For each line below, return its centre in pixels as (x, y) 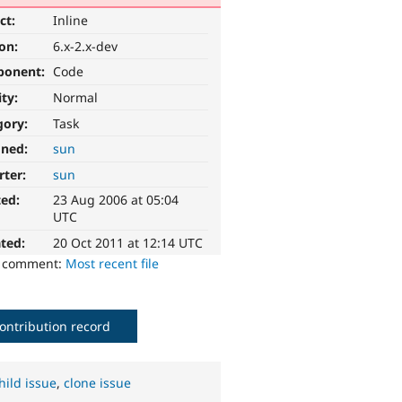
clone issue (98, 383)
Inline (71, 21)
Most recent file (113, 264)
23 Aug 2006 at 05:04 (116, 200)
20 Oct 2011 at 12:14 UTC (128, 243)
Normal (76, 98)
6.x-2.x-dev (86, 46)
